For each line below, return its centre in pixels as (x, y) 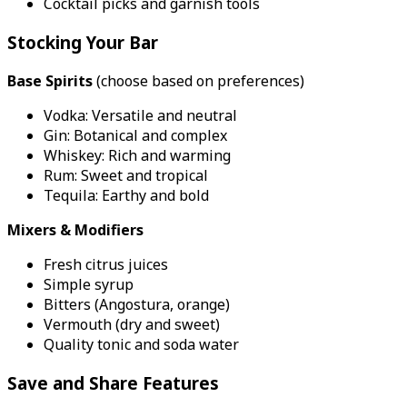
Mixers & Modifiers (75, 229)
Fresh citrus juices (106, 264)
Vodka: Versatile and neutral (140, 115)
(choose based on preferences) (199, 80)
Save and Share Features (113, 382)
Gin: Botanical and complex (135, 135)
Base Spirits (50, 80)
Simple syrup (89, 284)
